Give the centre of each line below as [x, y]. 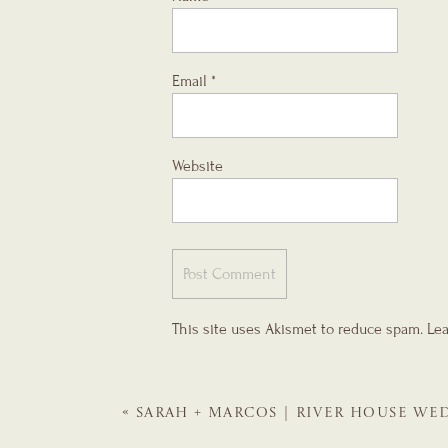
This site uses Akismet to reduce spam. [299, 329]
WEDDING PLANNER [206, 437]
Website [197, 166]
